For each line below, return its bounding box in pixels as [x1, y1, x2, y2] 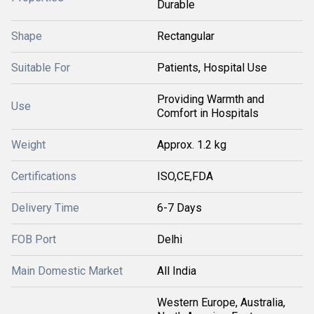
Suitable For [11, 61, 70, 74]
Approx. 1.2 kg [157, 138, 226, 151]
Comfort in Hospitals [157, 107, 259, 120]
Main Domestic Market [11, 264, 123, 278]
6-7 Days [157, 201, 202, 214]
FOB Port [11, 233, 56, 246]
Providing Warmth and [157, 93, 264, 106]
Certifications [11, 170, 76, 183]
